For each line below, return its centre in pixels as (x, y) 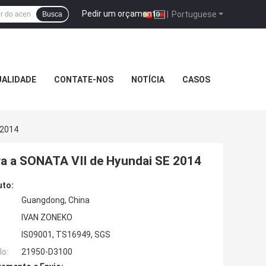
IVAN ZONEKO (47, 218)
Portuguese (193, 14)
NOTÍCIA (148, 80)
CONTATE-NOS (84, 80)
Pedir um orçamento (121, 13)
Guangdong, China (56, 200)
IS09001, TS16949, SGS (66, 235)
